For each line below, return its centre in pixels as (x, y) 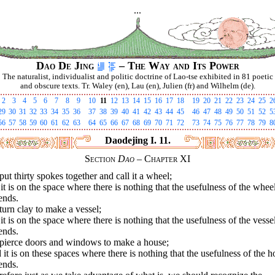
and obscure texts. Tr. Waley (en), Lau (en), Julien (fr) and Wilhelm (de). (137, 86)
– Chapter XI (162, 159)
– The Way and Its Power (177, 66)
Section (101, 159)
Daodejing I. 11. (137, 140)
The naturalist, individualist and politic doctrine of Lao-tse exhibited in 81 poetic (137, 77)
